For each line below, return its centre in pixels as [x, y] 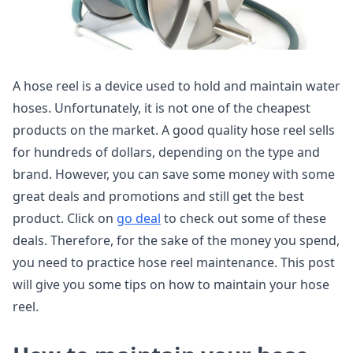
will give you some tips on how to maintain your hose [171, 284]
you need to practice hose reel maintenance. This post [174, 262]
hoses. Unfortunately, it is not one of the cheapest [162, 108]
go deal [139, 218]
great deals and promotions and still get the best [158, 196]
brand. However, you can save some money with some [174, 174]
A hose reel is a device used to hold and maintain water [176, 86]
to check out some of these [243, 218]
